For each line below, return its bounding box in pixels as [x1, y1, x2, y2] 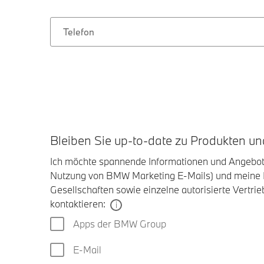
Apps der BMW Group [73, 217, 166, 230]
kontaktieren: [50, 197, 105, 210]
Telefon [63, 26, 94, 38]
